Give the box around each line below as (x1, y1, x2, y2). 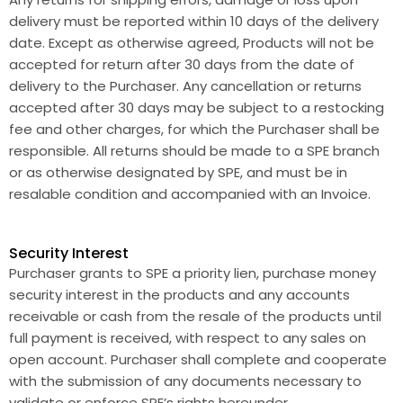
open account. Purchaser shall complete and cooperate (9, 350, 387, 369)
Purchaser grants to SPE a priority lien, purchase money (9, 264, 376, 282)
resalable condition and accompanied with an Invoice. (9, 184, 371, 203)
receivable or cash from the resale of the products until (9, 307, 381, 326)
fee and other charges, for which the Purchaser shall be (9, 120, 380, 139)
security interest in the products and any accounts (9, 285, 350, 304)
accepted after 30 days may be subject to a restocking (9, 98, 384, 117)
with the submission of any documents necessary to (9, 372, 362, 390)
